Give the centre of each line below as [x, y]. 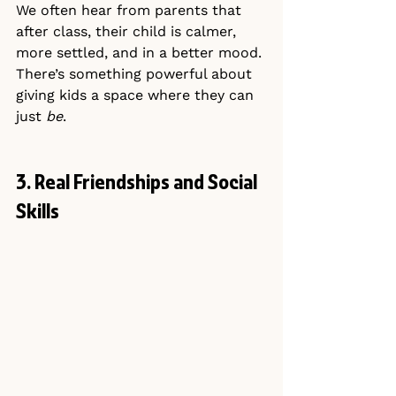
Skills [38, 213]
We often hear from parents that [131, 11]
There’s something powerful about [136, 74]
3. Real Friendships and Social [138, 184]
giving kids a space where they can [137, 95]
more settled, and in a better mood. [139, 53]
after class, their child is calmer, [128, 32]
